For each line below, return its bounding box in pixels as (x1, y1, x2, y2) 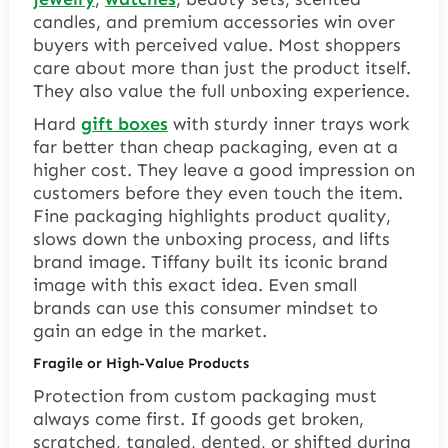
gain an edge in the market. (32, 320, 267, 343)
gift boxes (80, 113, 168, 136)
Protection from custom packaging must (32, 384, 377, 407)
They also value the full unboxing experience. (32, 80, 410, 103)
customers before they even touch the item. (32, 182, 403, 205)
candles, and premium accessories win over (32, 11, 395, 34)
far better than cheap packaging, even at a (32, 136, 398, 159)
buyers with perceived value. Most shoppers (32, 34, 401, 57)
